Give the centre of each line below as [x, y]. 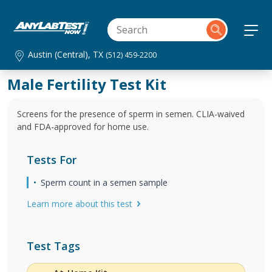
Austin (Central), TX [67, 54]
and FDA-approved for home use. [83, 127]
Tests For [52, 160]
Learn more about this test [80, 204]
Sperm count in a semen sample [104, 182]
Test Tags [53, 246]
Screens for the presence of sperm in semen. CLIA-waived [131, 114]
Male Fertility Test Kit [87, 84]
